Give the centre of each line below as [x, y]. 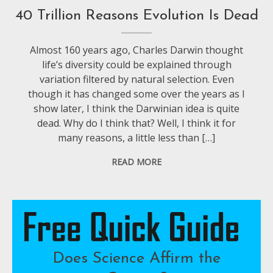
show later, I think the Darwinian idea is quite [137, 108]
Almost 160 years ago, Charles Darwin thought [137, 50]
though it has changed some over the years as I [137, 94]
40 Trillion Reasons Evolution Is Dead [136, 16]
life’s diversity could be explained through [136, 64]
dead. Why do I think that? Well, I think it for [137, 123]
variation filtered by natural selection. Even [136, 79]
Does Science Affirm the [136, 258]
